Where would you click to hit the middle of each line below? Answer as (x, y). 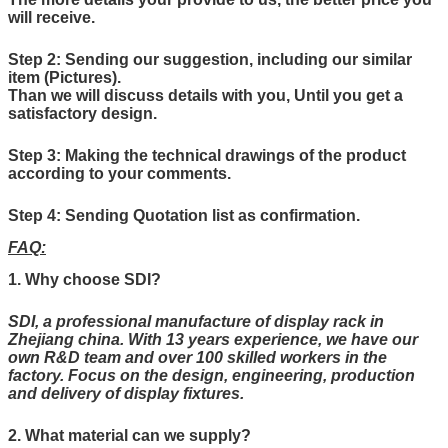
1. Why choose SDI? (84, 280)
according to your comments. (119, 174)
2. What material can (86, 436)
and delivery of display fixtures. (126, 394)
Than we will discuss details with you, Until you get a (205, 96)
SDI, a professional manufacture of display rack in (196, 322)
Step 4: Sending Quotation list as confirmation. (184, 216)
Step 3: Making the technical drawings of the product (207, 156)
